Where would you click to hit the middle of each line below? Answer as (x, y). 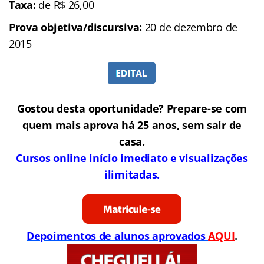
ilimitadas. (132, 174)
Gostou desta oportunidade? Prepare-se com (132, 108)
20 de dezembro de (190, 27)
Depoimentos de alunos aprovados (117, 235)
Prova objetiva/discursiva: (75, 27)
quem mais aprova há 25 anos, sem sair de (132, 125)
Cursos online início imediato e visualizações (132, 158)
